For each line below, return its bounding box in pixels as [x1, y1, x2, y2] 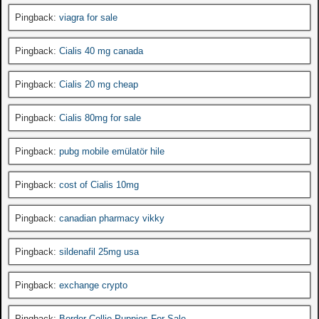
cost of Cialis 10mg [59, 179, 139, 190]
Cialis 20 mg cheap [59, 78, 138, 90]
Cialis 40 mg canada [59, 45, 143, 56]
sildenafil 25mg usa [59, 246, 139, 257]
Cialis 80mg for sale [59, 112, 141, 123]
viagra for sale [59, 11, 117, 23]
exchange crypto [59, 279, 127, 291]
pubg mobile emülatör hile [59, 145, 164, 157]
